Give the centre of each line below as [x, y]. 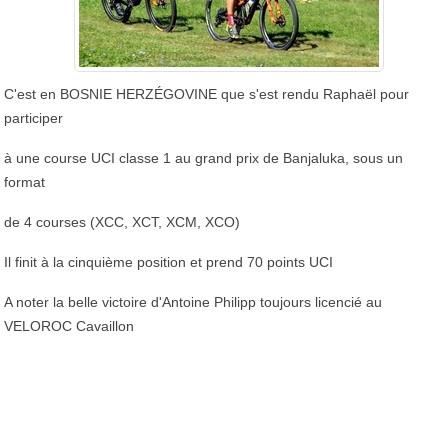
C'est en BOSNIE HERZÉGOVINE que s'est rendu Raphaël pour [206, 93]
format [24, 181]
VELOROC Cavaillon [69, 325]
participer [33, 117]
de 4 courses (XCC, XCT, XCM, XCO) [122, 221]
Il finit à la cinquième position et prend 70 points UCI [168, 261]
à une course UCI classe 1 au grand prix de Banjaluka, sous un [203, 157]
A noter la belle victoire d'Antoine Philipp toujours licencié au [193, 301]
